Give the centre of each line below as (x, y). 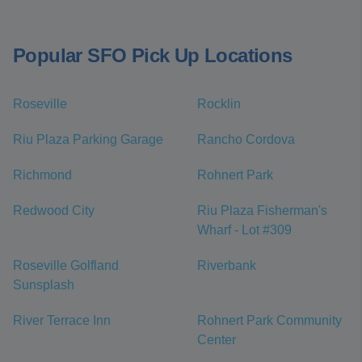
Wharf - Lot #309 (244, 230)
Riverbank (227, 266)
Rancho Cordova (246, 140)
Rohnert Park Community (269, 321)
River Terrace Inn (62, 321)
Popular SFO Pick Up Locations (153, 56)
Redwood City (54, 211)
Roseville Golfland (66, 266)
